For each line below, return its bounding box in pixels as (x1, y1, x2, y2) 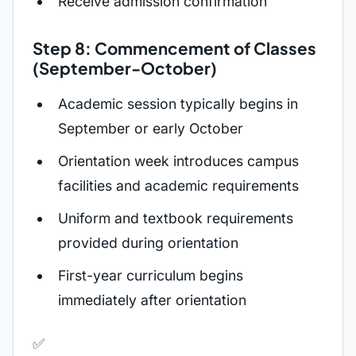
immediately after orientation (58, 292, 246, 308)
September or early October (58, 120, 243, 137)
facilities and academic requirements (58, 177, 299, 194)
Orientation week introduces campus (58, 153, 299, 169)
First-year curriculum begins (58, 267, 243, 284)
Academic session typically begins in (58, 95, 298, 112)
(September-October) (33, 58, 217, 79)
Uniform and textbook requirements (58, 210, 293, 226)
